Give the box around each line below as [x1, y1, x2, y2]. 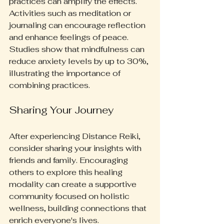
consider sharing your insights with [9, 143, 143, 154]
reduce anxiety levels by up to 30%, [9, 56, 150, 67]
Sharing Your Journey [9, 103, 113, 117]
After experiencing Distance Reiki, [9, 131, 142, 142]
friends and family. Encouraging [9, 155, 130, 166]
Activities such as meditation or [9, 8, 133, 19]
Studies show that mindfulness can [9, 44, 146, 55]
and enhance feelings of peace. [9, 32, 130, 43]
